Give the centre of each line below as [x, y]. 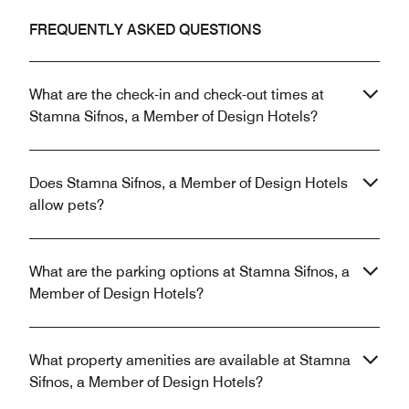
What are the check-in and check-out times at [177, 95]
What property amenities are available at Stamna [190, 361]
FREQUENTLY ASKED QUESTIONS [145, 30]
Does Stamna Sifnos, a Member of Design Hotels [189, 184]
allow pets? [67, 205]
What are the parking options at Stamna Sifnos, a [189, 272]
